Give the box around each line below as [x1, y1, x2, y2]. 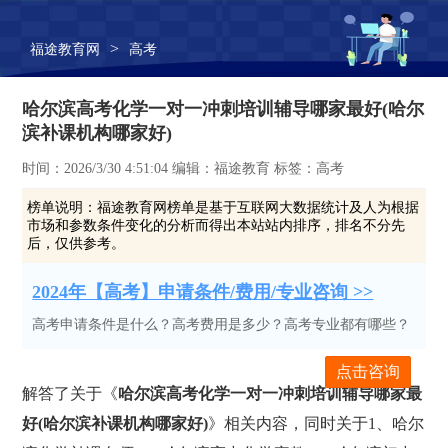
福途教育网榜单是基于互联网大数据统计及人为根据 [97, 200, 420, 215]
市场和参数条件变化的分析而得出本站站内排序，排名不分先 [27, 218, 406, 233]
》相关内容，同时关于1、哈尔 [208, 415, 425, 432]
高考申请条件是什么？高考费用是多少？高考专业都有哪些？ [32, 317, 411, 332]
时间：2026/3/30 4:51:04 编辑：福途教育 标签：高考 [22, 161, 345, 176]
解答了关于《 [22, 385, 119, 402]
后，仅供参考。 [27, 236, 126, 251]
